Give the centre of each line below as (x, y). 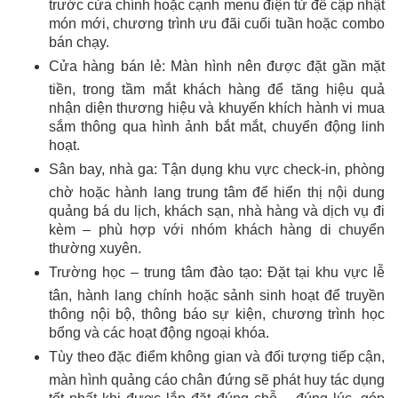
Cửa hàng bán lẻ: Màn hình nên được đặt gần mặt (217, 66)
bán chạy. (79, 42)
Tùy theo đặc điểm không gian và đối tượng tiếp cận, (217, 356)
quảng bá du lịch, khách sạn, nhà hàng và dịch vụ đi (217, 211)
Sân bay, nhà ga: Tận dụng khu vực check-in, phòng (217, 169)
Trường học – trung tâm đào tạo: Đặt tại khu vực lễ (217, 272)
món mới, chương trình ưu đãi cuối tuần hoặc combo (217, 24)
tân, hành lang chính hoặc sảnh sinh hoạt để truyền (217, 295)
